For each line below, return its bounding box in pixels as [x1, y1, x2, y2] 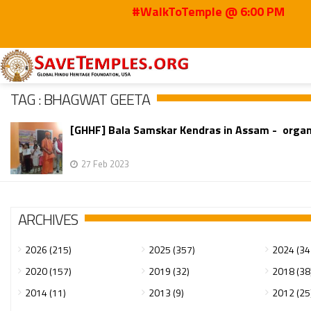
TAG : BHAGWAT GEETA [10, 87, 150, 111]
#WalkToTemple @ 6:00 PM [105, 2, 258, 21]
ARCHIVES [18, 208, 78, 231]
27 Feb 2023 [81, 157, 129, 171]
